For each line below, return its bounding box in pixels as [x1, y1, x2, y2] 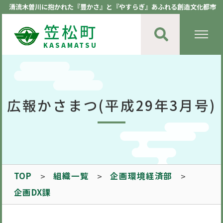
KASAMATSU [43, 40, 98, 50]
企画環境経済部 [110, 170, 173, 182]
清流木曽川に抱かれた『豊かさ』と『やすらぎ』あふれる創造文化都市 [9, 2, 217, 12]
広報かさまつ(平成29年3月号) [6, 95, 217, 115]
